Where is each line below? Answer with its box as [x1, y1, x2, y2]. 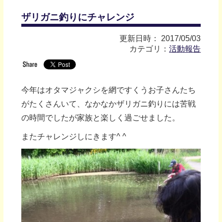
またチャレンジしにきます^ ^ [21, 132, 126, 141]
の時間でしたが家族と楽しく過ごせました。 [21, 113, 180, 122]
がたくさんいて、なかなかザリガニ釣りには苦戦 [21, 99, 196, 108]
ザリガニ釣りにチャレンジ [21, 11, 134, 22]
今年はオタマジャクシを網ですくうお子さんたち [21, 85, 196, 94]
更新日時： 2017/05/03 [119, 34, 201, 43]
